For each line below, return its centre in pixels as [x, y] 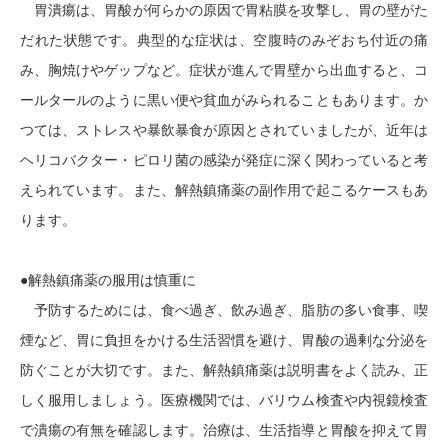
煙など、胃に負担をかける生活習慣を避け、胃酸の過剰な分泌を [224, 340]
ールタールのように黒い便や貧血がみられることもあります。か [224, 100]
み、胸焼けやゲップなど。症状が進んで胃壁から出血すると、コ [224, 70]
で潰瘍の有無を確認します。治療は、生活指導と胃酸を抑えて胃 [224, 430]
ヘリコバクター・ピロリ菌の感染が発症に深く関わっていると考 [224, 160]
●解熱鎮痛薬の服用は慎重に [108, 280]
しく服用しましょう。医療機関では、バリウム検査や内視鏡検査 [224, 400]
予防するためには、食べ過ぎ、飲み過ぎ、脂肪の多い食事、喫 [224, 310]
